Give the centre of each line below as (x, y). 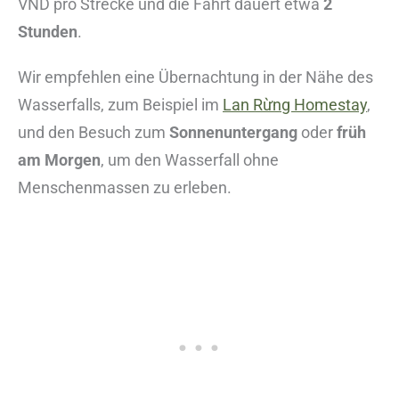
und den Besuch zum (94, 133)
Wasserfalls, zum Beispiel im (120, 105)
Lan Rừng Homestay (295, 105)
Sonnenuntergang (233, 133)
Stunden (48, 32)
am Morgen (59, 160)
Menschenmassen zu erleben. (125, 188)
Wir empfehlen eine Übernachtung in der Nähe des (195, 77)
